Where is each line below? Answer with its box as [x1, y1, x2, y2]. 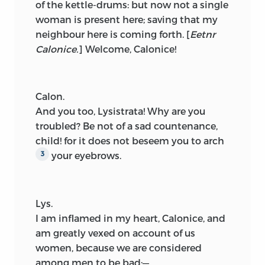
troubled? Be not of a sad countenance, [35, 119, 218, 131]
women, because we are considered [35, 242, 202, 254]
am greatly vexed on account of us [35, 227, 195, 239]
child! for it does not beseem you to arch [35, 134, 224, 146]
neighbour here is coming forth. [35, 28, 186, 40]
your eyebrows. [49, 149, 121, 161]
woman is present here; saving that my [35, 13, 218, 25]
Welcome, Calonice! [83, 43, 176, 54]
